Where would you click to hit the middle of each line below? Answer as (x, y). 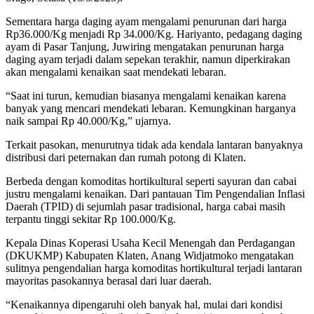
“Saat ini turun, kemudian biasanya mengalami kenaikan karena (146, 96)
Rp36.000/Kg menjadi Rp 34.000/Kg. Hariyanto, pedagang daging (154, 34)
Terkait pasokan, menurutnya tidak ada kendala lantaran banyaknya (154, 145)
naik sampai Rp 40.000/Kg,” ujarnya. (88, 121)
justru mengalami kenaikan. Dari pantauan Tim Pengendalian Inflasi (155, 194)
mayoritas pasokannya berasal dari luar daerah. (109, 281)
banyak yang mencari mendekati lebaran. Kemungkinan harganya (151, 109)
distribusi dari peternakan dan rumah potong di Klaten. (126, 158)
